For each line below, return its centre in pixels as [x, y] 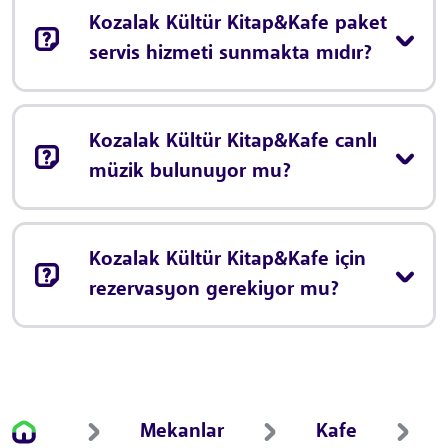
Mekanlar [182, 432]
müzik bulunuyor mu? [190, 172]
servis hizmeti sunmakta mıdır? [230, 54]
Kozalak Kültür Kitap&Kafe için [227, 260]
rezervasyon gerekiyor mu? [214, 290]
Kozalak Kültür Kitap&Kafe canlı [233, 142]
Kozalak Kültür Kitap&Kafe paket [238, 24]
